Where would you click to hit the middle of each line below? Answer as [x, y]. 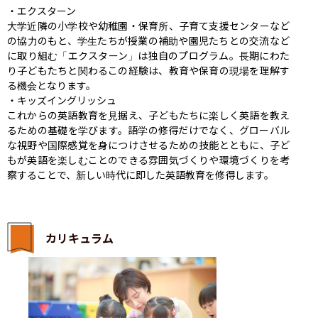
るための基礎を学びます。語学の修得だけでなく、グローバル [148, 130]
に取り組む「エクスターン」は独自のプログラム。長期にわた [148, 55]
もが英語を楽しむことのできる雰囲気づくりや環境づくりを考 [148, 159]
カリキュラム [79, 237]
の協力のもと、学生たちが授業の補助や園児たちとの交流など [148, 40]
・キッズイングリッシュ [62, 100]
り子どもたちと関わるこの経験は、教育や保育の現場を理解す [148, 70]
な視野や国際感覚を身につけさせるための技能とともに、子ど [148, 144]
